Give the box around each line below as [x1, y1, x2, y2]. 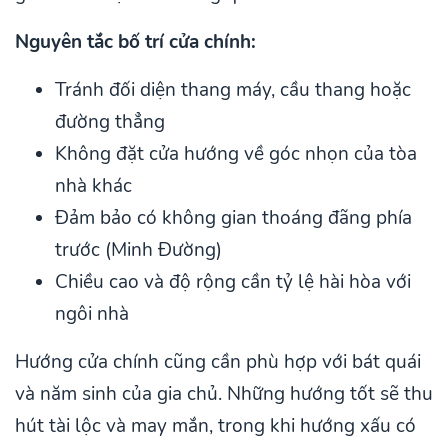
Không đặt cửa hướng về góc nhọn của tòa [55, 140, 417, 167]
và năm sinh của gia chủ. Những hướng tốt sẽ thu [15, 380, 433, 407]
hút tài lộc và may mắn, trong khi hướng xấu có [15, 412, 416, 439]
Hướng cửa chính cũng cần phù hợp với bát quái [15, 348, 421, 375]
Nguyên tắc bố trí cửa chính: [15, 28, 256, 55]
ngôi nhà [55, 300, 129, 327]
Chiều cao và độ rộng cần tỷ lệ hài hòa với [55, 268, 411, 295]
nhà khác [55, 172, 132, 199]
